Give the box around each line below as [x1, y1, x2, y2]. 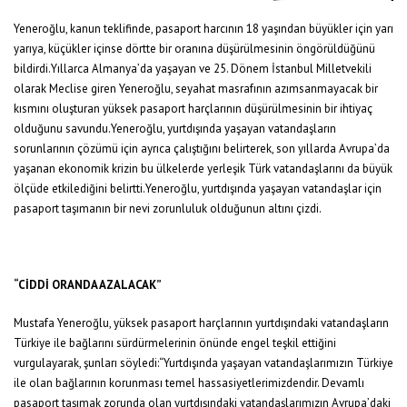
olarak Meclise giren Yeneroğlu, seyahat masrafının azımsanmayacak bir [14, 81, 378, 97]
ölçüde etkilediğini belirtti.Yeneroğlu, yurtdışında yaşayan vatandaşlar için [14, 181, 382, 197]
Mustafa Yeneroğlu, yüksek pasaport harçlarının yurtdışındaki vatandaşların [14, 315, 389, 332]
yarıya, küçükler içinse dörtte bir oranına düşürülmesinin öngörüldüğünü [14, 41, 375, 57]
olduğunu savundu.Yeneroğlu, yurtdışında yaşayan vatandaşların [14, 121, 336, 137]
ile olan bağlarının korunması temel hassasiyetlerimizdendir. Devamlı [14, 375, 364, 392]
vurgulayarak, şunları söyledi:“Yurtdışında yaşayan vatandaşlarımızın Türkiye [14, 355, 393, 372]
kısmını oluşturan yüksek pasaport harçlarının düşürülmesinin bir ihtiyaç [14, 101, 372, 117]
